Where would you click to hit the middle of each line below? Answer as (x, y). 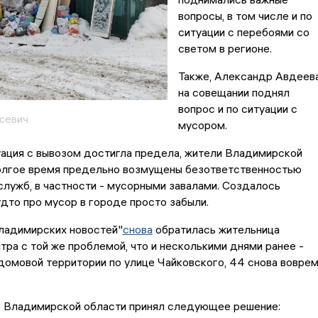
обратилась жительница (216, 230)
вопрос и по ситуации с (237, 109)
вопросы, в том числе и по (245, 16)
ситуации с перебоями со (243, 32)
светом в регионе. (225, 49)
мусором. (202, 125)
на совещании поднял (234, 93)
